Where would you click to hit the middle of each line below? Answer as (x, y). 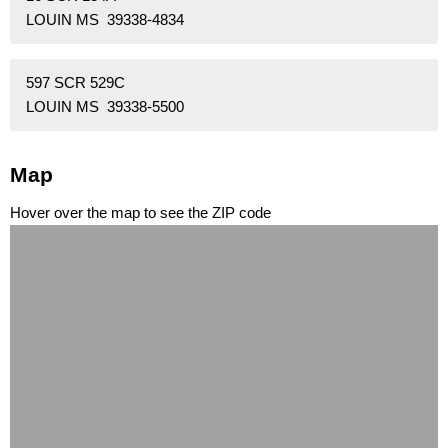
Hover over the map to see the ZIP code (140, 213)
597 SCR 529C (75, 83)
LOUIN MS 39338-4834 (105, 20)
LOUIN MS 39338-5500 (105, 107)
